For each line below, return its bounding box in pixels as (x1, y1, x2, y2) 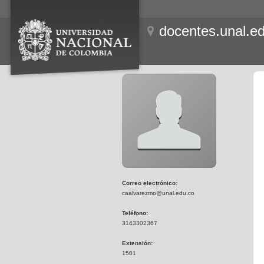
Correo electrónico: (122, 180, 177, 186)
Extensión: (122, 240, 153, 246)
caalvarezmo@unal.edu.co (122, 190, 194, 196)
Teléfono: (122, 210, 148, 216)
